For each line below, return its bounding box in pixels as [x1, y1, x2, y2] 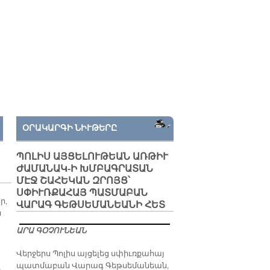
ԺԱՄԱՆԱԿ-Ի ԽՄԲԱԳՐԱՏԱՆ [16, 163, 154, 175]
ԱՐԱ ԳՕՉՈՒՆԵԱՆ [16, 226, 87, 236]
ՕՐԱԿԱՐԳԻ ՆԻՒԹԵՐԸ [22, 122, 118, 133]
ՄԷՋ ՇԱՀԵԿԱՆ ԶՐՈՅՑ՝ [16, 175, 131, 187]
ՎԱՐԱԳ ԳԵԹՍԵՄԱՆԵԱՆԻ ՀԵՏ [16, 199, 166, 211]
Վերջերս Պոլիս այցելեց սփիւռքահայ [16, 249, 165, 259]
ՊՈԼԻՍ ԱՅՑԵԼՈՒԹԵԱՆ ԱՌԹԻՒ [16, 151, 169, 163]
